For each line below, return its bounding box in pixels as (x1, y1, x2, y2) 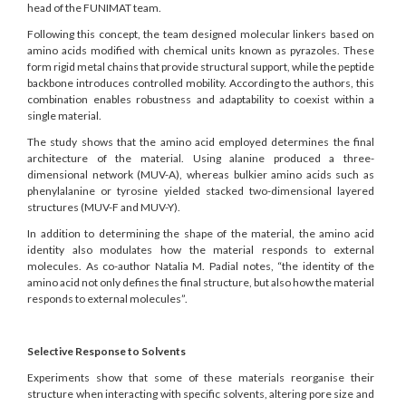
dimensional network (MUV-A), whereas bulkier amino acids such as (27, 168, 374, 182)
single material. (27, 109, 101, 123)
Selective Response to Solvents (27, 344, 186, 359)
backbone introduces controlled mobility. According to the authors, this (27, 76, 374, 91)
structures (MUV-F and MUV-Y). (27, 200, 180, 215)
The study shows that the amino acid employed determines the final (27, 135, 374, 150)
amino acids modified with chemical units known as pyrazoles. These (27, 43, 374, 58)
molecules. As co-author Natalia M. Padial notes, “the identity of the (27, 259, 374, 274)
